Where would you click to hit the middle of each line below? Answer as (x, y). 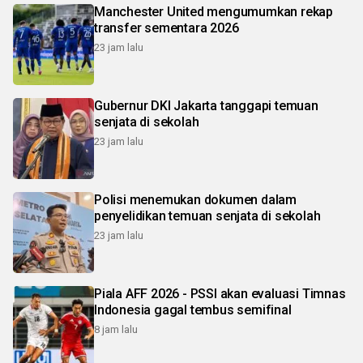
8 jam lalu (116, 329)
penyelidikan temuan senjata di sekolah (207, 216)
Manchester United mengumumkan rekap (214, 11)
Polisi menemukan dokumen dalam (195, 199)
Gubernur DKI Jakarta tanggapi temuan (206, 105)
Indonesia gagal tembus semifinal (193, 310)
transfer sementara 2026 (167, 28)
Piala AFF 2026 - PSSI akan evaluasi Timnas (220, 293)
